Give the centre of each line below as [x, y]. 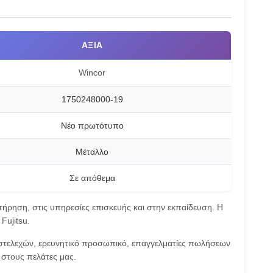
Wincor [92, 73]
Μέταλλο [92, 152]
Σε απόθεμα [92, 178]
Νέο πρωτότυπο [92, 126]
